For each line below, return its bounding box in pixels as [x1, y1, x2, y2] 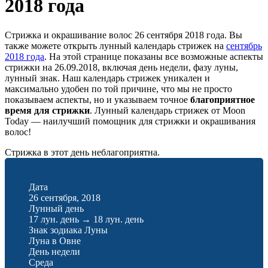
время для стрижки [5, 105, 90, 115]
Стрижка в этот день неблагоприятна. [5, 147, 160, 157]
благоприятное [190, 94, 255, 105]
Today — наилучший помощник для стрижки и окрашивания [5, 115, 255, 126]
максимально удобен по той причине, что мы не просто [5, 83, 232, 94]
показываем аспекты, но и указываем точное [5, 94, 190, 105]
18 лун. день [93, 214, 144, 224]
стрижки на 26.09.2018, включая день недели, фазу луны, [5, 62, 238, 72]
